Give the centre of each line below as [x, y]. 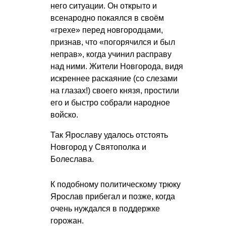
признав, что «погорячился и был [113, 42]
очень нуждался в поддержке [105, 208]
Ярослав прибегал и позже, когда [113, 196]
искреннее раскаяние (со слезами [114, 78]
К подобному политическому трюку [116, 184]
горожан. [67, 220]
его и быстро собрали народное [110, 102]
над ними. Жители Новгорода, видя [117, 66]
